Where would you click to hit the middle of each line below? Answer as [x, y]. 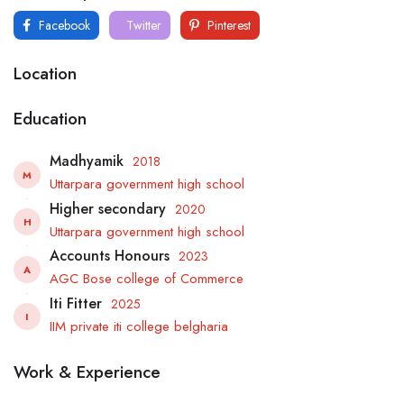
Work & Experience [87, 372]
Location [45, 73]
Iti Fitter [76, 303]
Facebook [63, 25]
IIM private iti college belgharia [139, 326]
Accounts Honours [110, 256]
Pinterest [227, 25]
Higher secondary [108, 208]
